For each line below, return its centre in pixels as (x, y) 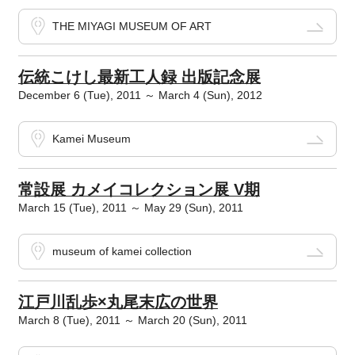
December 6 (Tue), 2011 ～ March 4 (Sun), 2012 (140, 95)
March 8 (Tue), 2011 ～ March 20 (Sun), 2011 (132, 321)
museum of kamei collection (122, 252)
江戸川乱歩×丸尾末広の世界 (118, 302)
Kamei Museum (91, 139)
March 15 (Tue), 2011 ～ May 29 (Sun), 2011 (130, 208)
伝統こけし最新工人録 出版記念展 (139, 77)
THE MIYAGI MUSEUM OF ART (132, 27)
